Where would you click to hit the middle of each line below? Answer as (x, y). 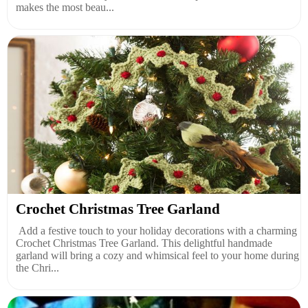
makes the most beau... (65, 8)
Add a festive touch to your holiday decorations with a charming (156, 231)
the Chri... (37, 268)
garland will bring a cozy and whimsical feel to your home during (157, 256)
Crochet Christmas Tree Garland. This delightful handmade (144, 243)
